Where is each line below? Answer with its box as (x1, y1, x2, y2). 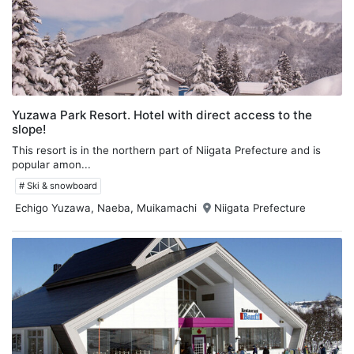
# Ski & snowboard (19, 179, 97, 191)
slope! (12, 121, 46, 137)
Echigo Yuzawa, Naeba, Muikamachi (15, 201, 197, 214)
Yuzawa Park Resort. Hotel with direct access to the (12, 107, 312, 122)
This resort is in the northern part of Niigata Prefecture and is (12, 143, 321, 156)
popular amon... (12, 157, 91, 171)
